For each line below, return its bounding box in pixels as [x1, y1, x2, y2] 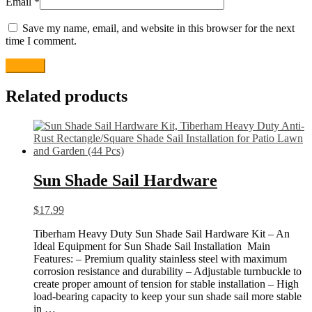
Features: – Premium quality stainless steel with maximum [33, 253, 287, 265]
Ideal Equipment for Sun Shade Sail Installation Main [33, 240, 270, 253]
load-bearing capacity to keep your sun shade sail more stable [33, 290, 302, 303]
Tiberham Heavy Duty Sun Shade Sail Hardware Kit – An [33, 228, 290, 240]
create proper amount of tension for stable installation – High [33, 278, 299, 290]
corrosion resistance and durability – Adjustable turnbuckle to [33, 265, 302, 278]
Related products [6, 87, 127, 106]
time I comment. [6, 35, 77, 47]
